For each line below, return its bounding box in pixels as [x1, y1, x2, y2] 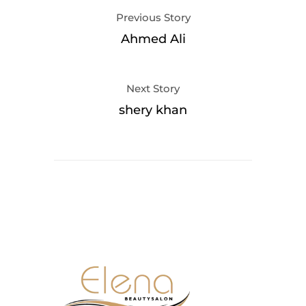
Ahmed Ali [120, 31, 186, 46]
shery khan [119, 102, 187, 117]
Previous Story [115, 10, 191, 24]
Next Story [126, 81, 180, 95]
